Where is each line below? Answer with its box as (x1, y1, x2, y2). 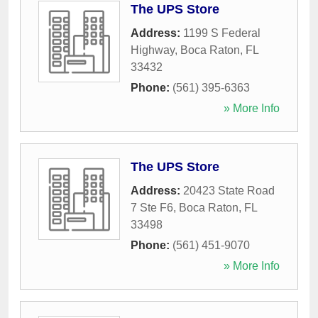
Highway (131, 44, 175, 57)
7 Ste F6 (131, 202, 173, 214)
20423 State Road (183, 185, 275, 197)
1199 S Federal (183, 27, 261, 40)
